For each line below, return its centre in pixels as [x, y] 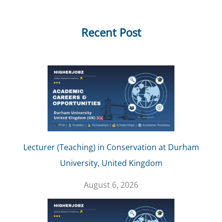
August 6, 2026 [111, 185]
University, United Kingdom [111, 163]
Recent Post [111, 32]
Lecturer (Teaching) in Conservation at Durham [111, 147]
